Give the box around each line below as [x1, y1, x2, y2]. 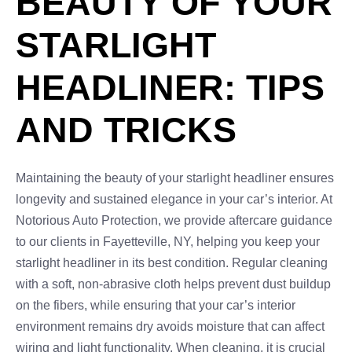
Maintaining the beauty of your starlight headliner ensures [16, 171, 334, 185]
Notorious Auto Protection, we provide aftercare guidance [16, 214, 332, 227]
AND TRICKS [16, 110, 236, 150]
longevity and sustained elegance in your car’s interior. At [16, 192, 332, 206]
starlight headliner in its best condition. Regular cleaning [16, 256, 328, 269]
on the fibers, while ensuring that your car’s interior [16, 299, 295, 312]
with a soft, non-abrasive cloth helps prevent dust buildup [16, 277, 331, 291]
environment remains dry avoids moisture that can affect [16, 320, 324, 333]
